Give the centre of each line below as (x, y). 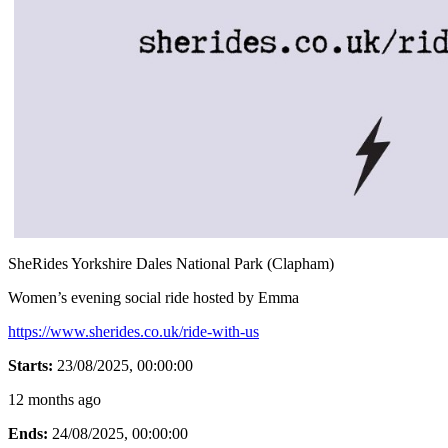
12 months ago (54, 399)
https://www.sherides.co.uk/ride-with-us (133, 331)
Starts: (30, 365)
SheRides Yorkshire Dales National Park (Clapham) (171, 263)
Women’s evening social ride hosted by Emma (153, 297)
